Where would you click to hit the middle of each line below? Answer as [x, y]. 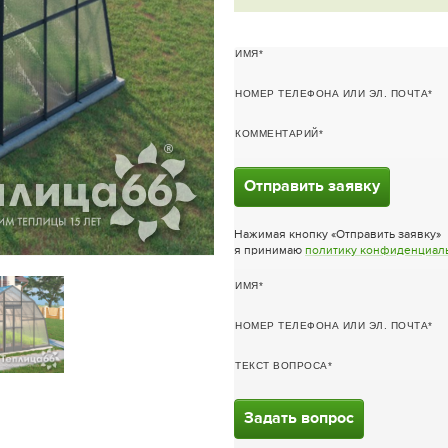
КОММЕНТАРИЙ [277, 133]
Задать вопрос [299, 418]
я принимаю [269, 250]
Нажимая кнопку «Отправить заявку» [337, 234]
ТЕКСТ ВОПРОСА [281, 365]
